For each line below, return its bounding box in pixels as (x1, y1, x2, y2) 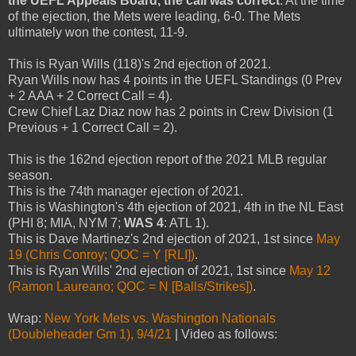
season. (8, 168, 52, 182)
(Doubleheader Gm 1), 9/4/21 (8, 327, 172, 341)
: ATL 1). (164, 215, 209, 230)
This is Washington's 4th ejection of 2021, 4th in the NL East (8, 199, 343, 214)
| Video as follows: (172, 327, 277, 341)
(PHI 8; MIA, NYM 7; (8, 215, 124, 230)
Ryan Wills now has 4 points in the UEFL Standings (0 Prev (8, 72, 342, 87)
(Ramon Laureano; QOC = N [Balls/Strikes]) (8, 279, 253, 293)
